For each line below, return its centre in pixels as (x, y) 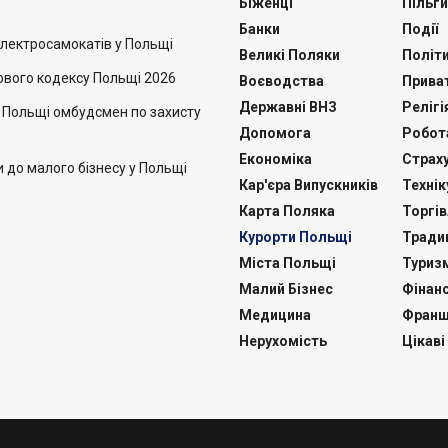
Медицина (275, 315)
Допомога (275, 133)
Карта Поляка (287, 211)
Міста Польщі (287, 263)
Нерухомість (283, 341)
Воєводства (281, 81)
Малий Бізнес (286, 289)
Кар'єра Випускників (308, 185)
